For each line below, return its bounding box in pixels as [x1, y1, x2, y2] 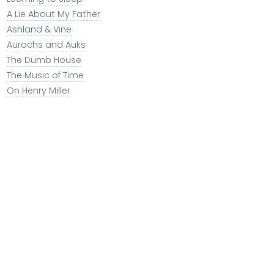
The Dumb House [6, 54, 81, 67]
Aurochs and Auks [6, 39, 86, 51]
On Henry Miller [6, 84, 70, 97]
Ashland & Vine [6, 23, 72, 36]
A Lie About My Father [6, 8, 100, 21]
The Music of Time [6, 69, 84, 82]
